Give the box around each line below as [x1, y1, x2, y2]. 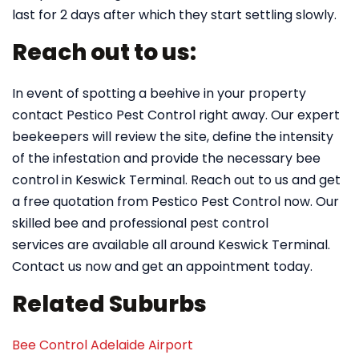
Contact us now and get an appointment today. [12, 257, 313, 276]
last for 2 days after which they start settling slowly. [12, 6, 337, 24]
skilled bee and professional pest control [12, 214, 268, 232]
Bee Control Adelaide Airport [12, 336, 193, 354]
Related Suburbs [12, 288, 207, 320]
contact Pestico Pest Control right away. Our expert [12, 106, 340, 124]
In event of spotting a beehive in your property [12, 84, 306, 103]
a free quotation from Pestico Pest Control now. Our [12, 192, 339, 211]
